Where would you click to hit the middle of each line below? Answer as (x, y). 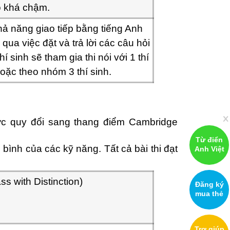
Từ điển (209, 140)
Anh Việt (209, 149)
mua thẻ (209, 194)
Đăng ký (209, 184)
